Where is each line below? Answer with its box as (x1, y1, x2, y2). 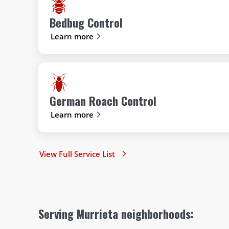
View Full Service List (39, 148, 115, 159)
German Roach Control (50, 92, 157, 109)
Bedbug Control (50, 14, 123, 31)
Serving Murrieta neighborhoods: (38, 205, 194, 222)
